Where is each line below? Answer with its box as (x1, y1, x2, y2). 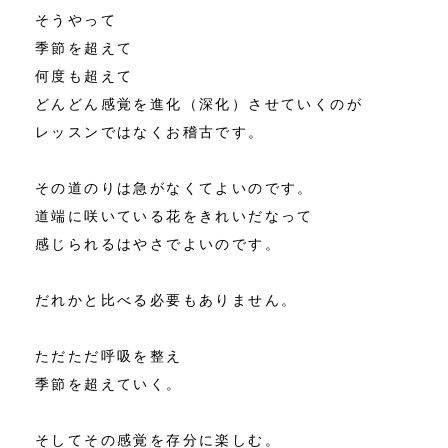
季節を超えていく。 (35, 375, 183, 392)
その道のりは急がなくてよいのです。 (35, 179, 314, 196)
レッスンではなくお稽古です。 (35, 123, 265, 140)
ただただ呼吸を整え (35, 347, 183, 364)
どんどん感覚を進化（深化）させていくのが (35, 95, 363, 112)
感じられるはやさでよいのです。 (35, 235, 281, 252)
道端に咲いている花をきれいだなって (35, 207, 314, 224)
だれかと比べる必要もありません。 (35, 291, 298, 308)
